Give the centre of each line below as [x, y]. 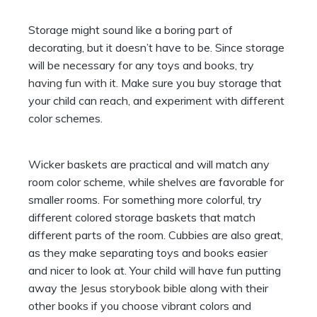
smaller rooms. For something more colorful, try [145, 200]
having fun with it [72, 83]
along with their [227, 288]
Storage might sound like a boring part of [131, 30]
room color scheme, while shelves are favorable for [156, 182]
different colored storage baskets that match [142, 218]
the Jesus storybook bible [123, 288]
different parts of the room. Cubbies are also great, [156, 235]
